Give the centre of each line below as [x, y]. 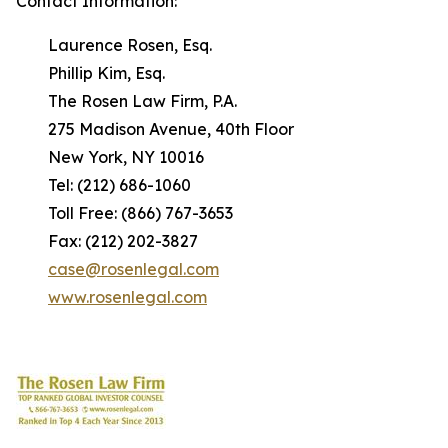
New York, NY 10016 [110, 157]
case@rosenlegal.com [133, 269]
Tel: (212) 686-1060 [103, 185]
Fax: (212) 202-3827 [107, 241]
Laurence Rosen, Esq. [114, 45]
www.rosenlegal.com [127, 297]
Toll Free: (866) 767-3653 [124, 213]
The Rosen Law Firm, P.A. [126, 101]
